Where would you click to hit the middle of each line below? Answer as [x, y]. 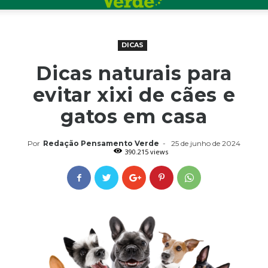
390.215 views [146, 152]
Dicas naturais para [134, 73]
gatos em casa [134, 116]
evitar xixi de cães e [134, 95]
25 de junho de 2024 [206, 143]
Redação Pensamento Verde [101, 143]
